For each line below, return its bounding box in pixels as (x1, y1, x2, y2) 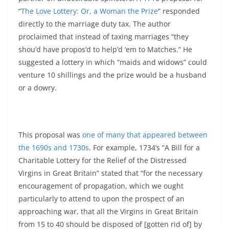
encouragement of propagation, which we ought (18, 181, 184, 191)
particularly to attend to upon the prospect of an (18, 194, 185, 204)
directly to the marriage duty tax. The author (18, 19, 171, 29)
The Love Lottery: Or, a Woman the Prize (21, 6, 158, 16)
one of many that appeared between (82, 130, 208, 140)
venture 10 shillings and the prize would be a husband (18, 70, 207, 80)
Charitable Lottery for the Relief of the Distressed (18, 155, 187, 166)
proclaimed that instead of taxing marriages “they (18, 32, 189, 42)
